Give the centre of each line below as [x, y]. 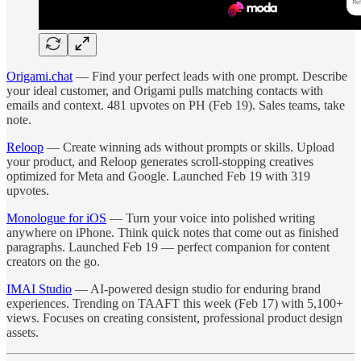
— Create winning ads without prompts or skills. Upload [189, 147]
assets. [23, 333]
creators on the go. [53, 262]
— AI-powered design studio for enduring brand [196, 289]
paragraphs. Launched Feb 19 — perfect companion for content [168, 247]
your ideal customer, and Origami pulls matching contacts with [165, 91]
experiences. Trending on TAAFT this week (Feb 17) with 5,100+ [175, 304]
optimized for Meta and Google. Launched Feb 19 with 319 [158, 176]
